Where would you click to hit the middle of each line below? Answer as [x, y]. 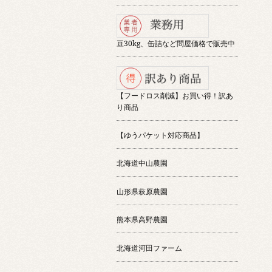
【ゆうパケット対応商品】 [160, 135]
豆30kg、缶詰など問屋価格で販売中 [176, 44]
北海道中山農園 [142, 163]
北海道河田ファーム [149, 248]
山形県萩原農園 [142, 191]
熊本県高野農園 [142, 220]
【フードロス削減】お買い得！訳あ [175, 95]
